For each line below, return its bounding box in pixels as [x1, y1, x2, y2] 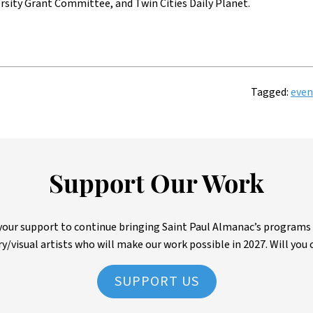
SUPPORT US [114, 272, 199, 291]
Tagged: [251, 85, 289, 100]
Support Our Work [49, 174, 264, 199]
